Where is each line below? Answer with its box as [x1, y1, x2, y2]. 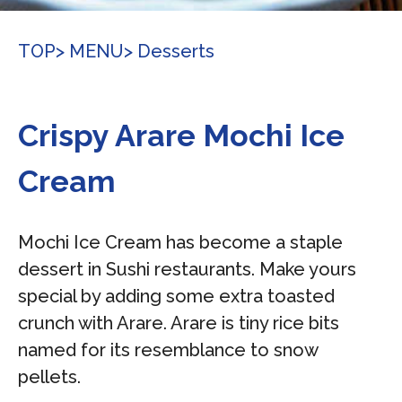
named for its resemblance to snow [18, 339, 318, 361]
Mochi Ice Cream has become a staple [18, 232, 343, 253]
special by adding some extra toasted [18, 285, 335, 307]
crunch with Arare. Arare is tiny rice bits [18, 312, 339, 334]
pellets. [18, 366, 81, 388]
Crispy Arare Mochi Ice [18, 118, 345, 153]
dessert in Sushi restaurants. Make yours [18, 258, 356, 280]
